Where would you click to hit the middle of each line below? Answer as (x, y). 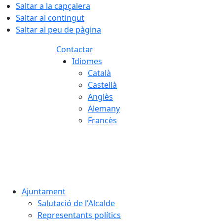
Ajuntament (44, 191)
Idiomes (87, 61)
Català (99, 73)
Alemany (104, 109)
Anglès (100, 97)
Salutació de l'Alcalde (76, 203)
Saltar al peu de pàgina (58, 30)
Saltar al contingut (50, 18)
